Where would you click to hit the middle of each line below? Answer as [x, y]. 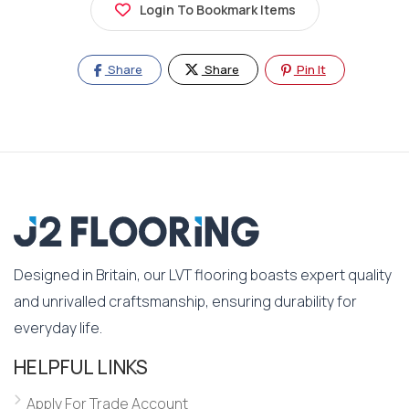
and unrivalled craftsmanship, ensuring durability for [185, 302]
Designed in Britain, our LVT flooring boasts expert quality [203, 275]
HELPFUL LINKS [81, 367]
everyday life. [58, 328]
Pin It [309, 69]
